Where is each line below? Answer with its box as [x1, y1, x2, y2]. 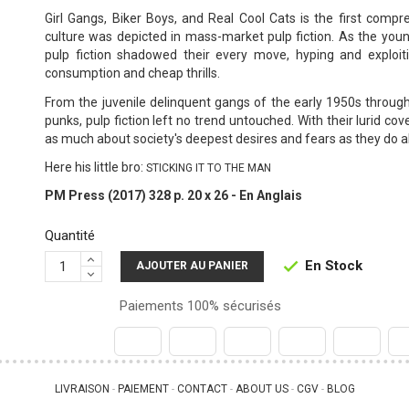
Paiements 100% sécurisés [115, 297, 281, 314]
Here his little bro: [44, 159, 146, 174]
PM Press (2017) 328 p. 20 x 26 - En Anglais [44, 187, 302, 203]
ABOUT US [235, 382, 288, 395]
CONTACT [176, 382, 227, 395]
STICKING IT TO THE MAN [145, 161, 271, 174]
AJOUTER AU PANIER [135, 259, 248, 273]
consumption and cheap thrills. [44, 66, 220, 81]
